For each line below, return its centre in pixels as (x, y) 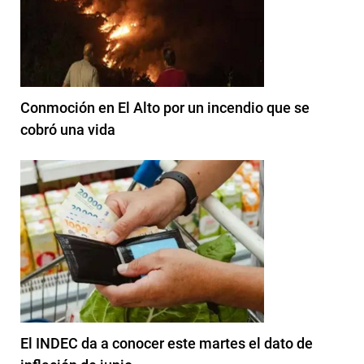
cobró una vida (68, 129)
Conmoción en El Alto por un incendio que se (165, 107)
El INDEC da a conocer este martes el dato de (167, 343)
